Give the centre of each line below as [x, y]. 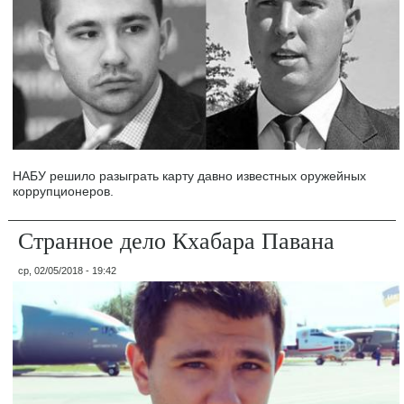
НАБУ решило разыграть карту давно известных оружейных [190, 176]
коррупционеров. [64, 192]
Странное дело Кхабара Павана [177, 240]
